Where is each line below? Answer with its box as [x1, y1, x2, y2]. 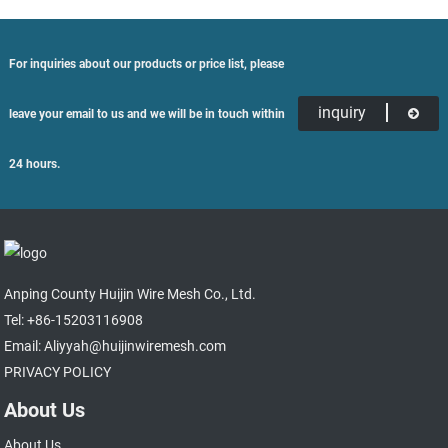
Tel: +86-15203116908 [4, 312, 144, 329]
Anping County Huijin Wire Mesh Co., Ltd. [4, 286, 257, 303]
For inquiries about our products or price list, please [8, 56, 284, 71]
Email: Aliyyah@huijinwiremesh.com [4, 338, 227, 355]
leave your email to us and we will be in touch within [8, 106, 285, 121]
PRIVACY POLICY [4, 364, 112, 381]
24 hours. [8, 156, 60, 171]
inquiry [318, 103, 367, 123]
